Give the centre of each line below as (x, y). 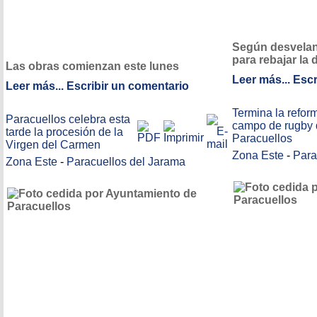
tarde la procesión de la (64, 132)
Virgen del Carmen (53, 145)
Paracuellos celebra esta (68, 119)
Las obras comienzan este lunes (92, 67)
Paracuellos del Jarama (126, 162)
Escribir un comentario (128, 86)
